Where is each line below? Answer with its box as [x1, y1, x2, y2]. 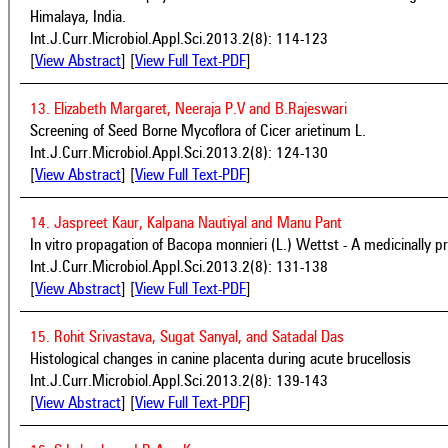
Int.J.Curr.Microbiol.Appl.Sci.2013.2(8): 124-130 [30, 145, 328, 162]
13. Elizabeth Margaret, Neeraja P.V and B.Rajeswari [30, 101, 347, 118]
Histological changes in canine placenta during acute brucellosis [30, 351, 411, 368]
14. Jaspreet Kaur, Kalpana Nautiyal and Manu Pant [30, 215, 342, 232]
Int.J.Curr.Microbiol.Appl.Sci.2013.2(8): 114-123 [30, 31, 328, 48]
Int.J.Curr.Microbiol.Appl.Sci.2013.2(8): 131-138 [30, 259, 328, 276]
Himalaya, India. [30, 9, 126, 26]
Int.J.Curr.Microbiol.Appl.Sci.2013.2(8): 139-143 [30, 373, 328, 390]
